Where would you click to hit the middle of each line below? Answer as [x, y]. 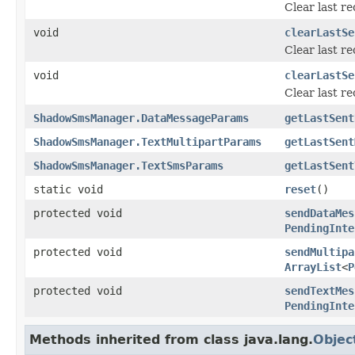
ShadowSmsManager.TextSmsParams [128, 165]
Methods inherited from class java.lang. [171, 339]
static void [68, 189]
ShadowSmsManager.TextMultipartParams [147, 141]
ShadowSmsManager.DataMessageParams [141, 118]
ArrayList [313, 267]
